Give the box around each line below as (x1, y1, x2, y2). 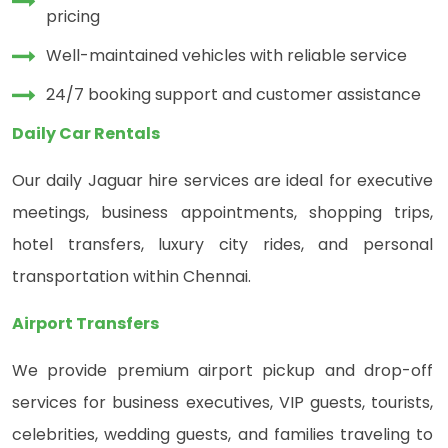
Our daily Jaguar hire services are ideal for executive (12, 169, 433, 193)
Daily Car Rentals (12, 122, 160, 146)
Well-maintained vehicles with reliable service (46, 44, 407, 68)
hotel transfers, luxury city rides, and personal (12, 233, 433, 257)
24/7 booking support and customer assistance (46, 83, 421, 107)
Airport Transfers (12, 312, 159, 336)
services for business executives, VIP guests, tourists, (12, 391, 433, 415)
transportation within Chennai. (12, 265, 251, 289)
